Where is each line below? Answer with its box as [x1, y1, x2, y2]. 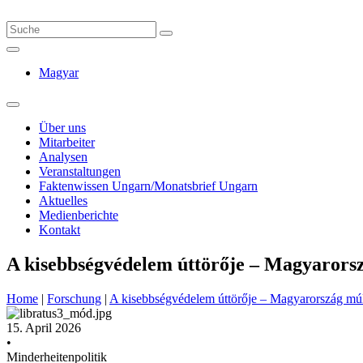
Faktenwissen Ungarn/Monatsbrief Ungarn [39, 179, 258, 193]
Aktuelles [39, 194, 88, 207]
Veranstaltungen [39, 164, 121, 178]
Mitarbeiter [39, 135, 95, 149]
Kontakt [39, 223, 80, 237]
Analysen [39, 150, 88, 164]
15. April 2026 [6, 320, 81, 335]
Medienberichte [39, 208, 118, 222]
